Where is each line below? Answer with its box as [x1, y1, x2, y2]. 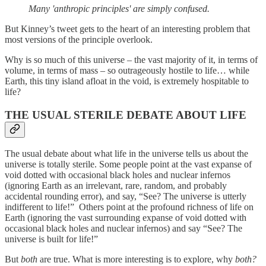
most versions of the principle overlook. [5, 34, 153, 45]
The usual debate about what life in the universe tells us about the [5, 148, 248, 159]
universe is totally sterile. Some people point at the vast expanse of [5, 159, 252, 170]
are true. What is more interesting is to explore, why [37, 254, 235, 265]
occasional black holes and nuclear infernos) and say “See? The [5, 223, 242, 234]
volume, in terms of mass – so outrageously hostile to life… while [5, 65, 249, 75]
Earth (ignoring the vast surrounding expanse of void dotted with [5, 213, 246, 223]
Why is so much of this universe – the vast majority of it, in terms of [5, 54, 258, 65]
